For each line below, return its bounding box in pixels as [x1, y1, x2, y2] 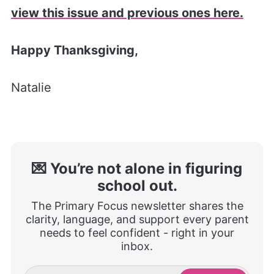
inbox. [121, 240, 153, 253]
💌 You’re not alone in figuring [32, 160, 242, 178]
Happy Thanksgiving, [10, 43, 138, 58]
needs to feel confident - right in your [40, 226, 234, 240]
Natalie [10, 80, 51, 95]
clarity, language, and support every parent [25, 213, 249, 226]
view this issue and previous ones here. [10, 6, 243, 21]
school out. [97, 177, 177, 195]
